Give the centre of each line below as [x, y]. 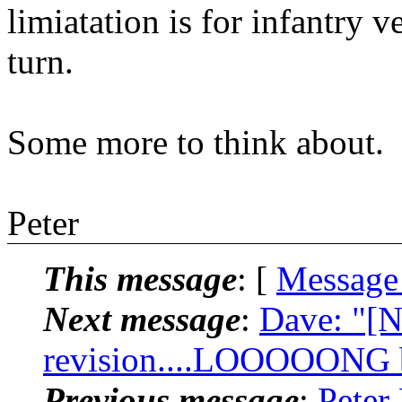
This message [140, 278]
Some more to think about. [196, 142]
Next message [142, 319]
